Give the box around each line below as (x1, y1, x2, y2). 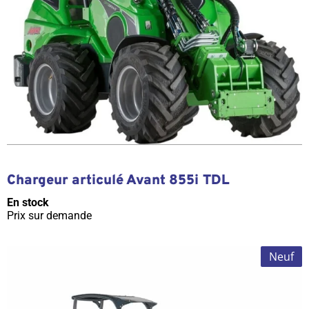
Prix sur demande (7, 208, 92, 222)
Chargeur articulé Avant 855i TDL (7, 171, 229, 190)
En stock (7, 195, 49, 209)
